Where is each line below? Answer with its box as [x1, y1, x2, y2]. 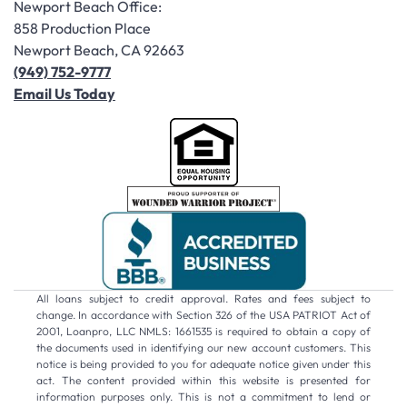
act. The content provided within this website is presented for [36, 372, 371, 387]
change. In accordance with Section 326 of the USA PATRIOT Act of [36, 307, 371, 322]
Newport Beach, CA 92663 [14, 41, 184, 60]
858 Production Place [14, 19, 151, 38]
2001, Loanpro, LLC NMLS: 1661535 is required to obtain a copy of [36, 323, 371, 338]
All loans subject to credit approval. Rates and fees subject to [36, 291, 371, 305]
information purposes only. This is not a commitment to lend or [36, 389, 371, 403]
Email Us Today [14, 84, 115, 104]
